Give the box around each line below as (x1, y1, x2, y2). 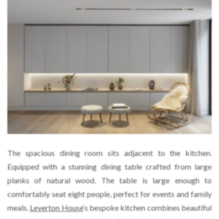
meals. (7, 203, 30, 213)
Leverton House (30, 203, 83, 213)
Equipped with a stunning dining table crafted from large (7, 162, 212, 172)
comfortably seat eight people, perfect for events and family (7, 189, 212, 199)
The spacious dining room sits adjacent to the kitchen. (7, 148, 212, 158)
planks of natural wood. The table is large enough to (7, 175, 212, 185)
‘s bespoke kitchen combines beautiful (83, 203, 212, 213)
